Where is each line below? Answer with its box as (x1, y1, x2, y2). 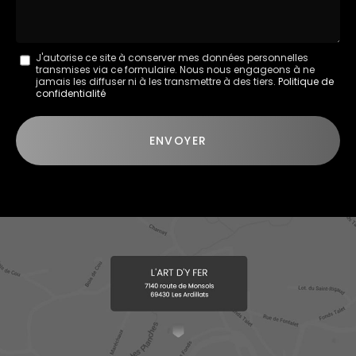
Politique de (278, 74, 334, 88)
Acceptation (16, 104, 97, 123)
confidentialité (36, 86, 106, 100)
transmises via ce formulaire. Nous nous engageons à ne (36, 62, 315, 76)
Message (16, 44, 75, 63)
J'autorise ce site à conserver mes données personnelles (36, 50, 308, 64)
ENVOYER (149, 132, 207, 149)
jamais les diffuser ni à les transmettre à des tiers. (36, 74, 278, 88)
